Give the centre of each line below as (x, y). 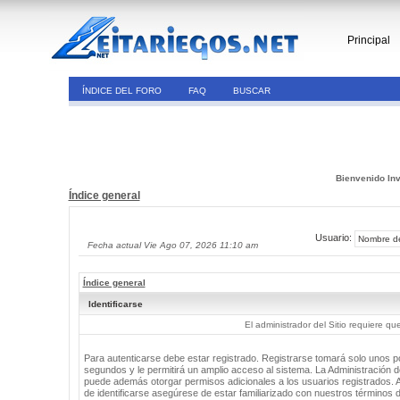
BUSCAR (251, 91)
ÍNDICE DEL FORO (121, 91)
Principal (369, 40)
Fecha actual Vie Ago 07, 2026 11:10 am (172, 245)
